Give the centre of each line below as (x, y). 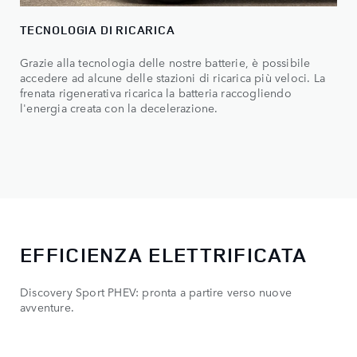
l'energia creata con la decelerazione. (119, 108)
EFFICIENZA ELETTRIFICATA (164, 254)
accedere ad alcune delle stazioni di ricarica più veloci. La (173, 78)
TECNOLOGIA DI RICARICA (98, 30)
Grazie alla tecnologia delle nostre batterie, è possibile (165, 63)
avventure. (47, 306)
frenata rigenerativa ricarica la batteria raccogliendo (156, 93)
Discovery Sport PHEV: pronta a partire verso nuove (156, 291)
